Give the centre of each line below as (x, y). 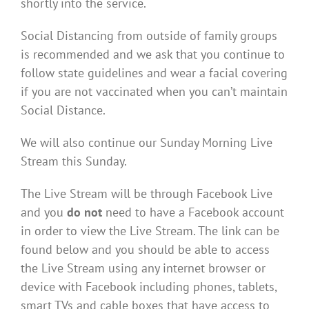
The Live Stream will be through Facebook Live (147, 194)
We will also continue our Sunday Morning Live (147, 143)
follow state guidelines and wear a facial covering (154, 73)
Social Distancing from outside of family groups (149, 36)
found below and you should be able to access (145, 250)
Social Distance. (63, 110)
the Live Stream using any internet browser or (143, 268)
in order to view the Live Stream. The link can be (150, 231)
